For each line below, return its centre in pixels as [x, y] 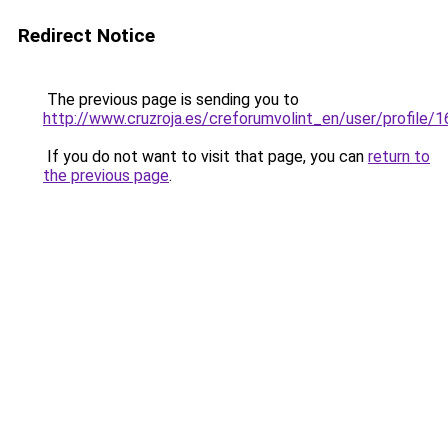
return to [399, 156]
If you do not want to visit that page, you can [205, 156]
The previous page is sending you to [171, 99]
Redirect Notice [86, 35]
